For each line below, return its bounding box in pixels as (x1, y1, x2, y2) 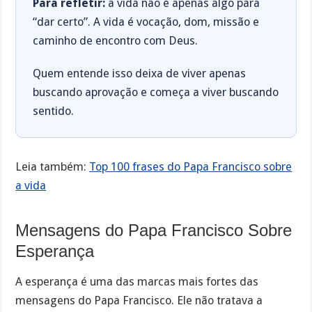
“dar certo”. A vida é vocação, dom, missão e (33, 15, 260, 29)
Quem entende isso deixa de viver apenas (33, 66, 247, 80)
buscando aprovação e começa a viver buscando (33, 85, 279, 99)
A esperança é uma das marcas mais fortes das (15, 275, 259, 289)
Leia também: (15, 159, 90, 173)
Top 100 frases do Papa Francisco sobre (89, 159, 292, 173)
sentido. (33, 104, 75, 118)
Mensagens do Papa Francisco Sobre (15, 220, 292, 240)
